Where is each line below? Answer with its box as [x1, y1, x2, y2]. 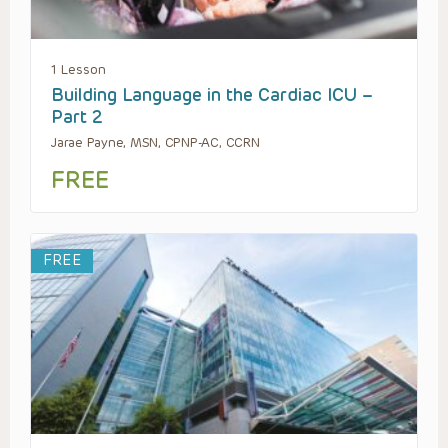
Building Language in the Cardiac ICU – [51, 83, 373, 106]
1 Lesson [51, 61, 106, 77]
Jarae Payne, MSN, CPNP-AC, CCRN [51, 134, 260, 150]
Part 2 [51, 105, 103, 128]
